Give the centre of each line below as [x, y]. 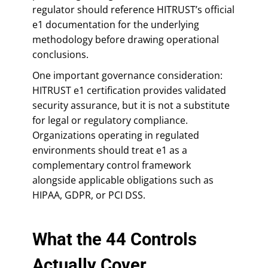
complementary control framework [112, 165]
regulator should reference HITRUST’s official [133, 9]
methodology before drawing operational [126, 39]
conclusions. [60, 54]
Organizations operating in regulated [116, 135]
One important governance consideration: [127, 75]
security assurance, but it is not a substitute [131, 105]
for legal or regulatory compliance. [110, 120]
